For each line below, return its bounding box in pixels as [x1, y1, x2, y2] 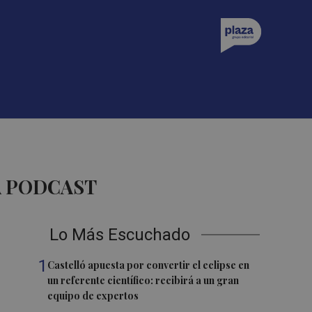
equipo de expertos [47, 289, 139, 302]
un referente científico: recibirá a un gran [47, 274, 240, 287]
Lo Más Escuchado [49, 225, 191, 244]
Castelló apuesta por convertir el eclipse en [47, 258, 250, 272]
